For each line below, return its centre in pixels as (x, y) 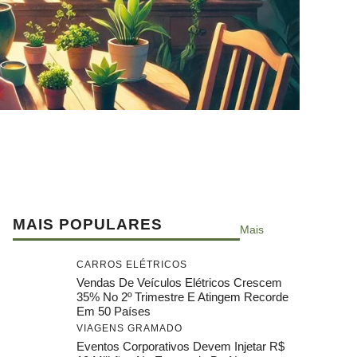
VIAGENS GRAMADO (129, 328)
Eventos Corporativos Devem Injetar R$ (180, 346)
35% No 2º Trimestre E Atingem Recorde (182, 296)
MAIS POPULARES (88, 224)
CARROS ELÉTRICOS (132, 264)
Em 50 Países (114, 311)
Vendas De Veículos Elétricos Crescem (179, 282)
